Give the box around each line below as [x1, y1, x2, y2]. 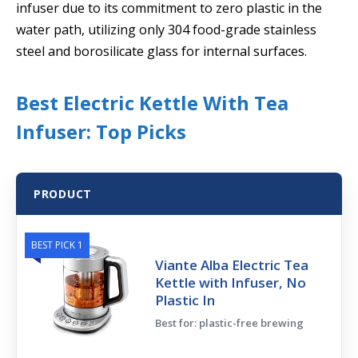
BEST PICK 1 [31, 237, 83, 252]
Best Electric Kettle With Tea [16, 89, 288, 116]
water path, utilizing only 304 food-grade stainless [16, 21, 316, 39]
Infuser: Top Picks [16, 117, 186, 145]
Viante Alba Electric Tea [155, 255, 309, 274]
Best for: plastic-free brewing [155, 315, 304, 330]
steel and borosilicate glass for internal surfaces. [16, 42, 307, 61]
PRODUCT [34, 185, 92, 201]
